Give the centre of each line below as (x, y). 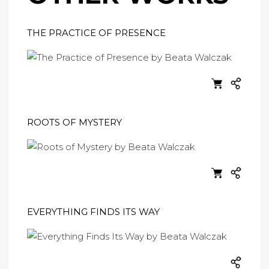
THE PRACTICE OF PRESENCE (96, 33)
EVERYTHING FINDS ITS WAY (93, 212)
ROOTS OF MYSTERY (74, 122)
